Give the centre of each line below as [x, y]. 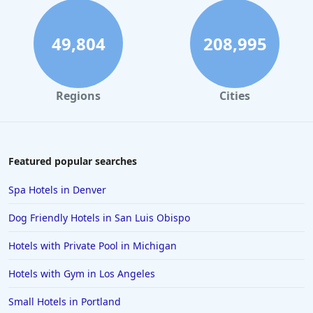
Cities [235, 96]
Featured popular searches [73, 161]
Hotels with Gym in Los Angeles [82, 274]
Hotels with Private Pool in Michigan [93, 246]
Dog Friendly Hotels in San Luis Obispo [99, 218]
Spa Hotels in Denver [57, 190]
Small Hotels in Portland [65, 302]
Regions [78, 96]
